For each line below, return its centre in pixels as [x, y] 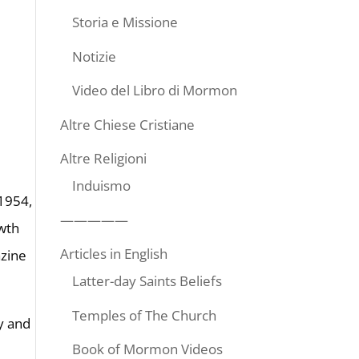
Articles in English [113, 254]
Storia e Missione [125, 22]
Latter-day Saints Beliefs [147, 281]
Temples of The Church [144, 315]
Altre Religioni [103, 158]
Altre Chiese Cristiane [127, 124]
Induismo [101, 186]
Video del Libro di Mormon [154, 90]
